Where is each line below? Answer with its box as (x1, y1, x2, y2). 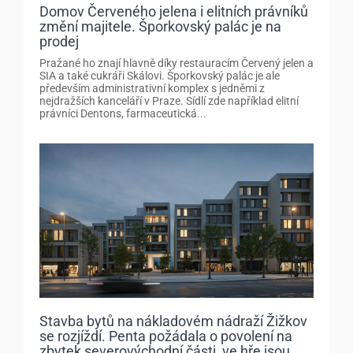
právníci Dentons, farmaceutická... (39, 106, 206, 120)
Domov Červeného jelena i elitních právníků (39, 2, 308, 20)
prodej (39, 32, 79, 50)
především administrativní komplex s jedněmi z (39, 81, 265, 95)
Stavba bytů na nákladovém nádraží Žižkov (39, 312, 307, 329)
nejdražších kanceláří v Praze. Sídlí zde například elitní (39, 94, 299, 107)
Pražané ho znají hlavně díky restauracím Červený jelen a (39, 56, 314, 69)
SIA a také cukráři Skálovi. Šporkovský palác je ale (39, 69, 280, 82)
